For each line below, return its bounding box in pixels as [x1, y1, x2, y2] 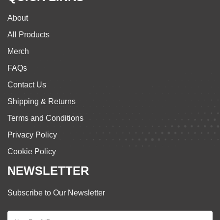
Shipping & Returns [7, 97, 76, 106]
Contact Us [7, 81, 46, 89]
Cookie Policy [7, 147, 56, 156]
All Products [7, 30, 50, 39]
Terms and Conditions [7, 114, 83, 123]
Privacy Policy [7, 131, 57, 139]
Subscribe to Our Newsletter [7, 189, 105, 197]
